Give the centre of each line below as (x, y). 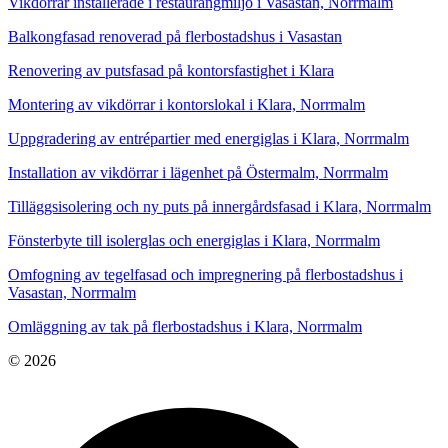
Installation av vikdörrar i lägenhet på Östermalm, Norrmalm (198, 173)
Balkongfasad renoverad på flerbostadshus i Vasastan (175, 37)
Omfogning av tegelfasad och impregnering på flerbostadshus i (205, 275)
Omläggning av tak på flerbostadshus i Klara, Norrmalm (185, 327)
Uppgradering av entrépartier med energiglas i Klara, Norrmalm (208, 139)
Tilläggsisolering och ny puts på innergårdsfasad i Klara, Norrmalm (219, 207)
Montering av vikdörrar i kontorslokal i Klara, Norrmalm (186, 105)
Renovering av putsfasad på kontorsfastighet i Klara (171, 71)
